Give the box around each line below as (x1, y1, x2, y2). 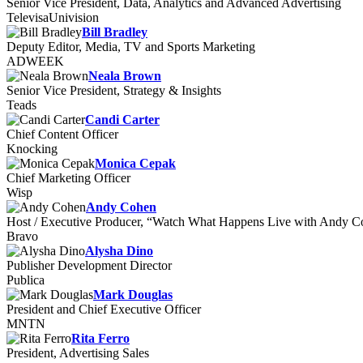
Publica (6, 273, 45, 287)
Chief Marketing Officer (6, 171, 130, 185)
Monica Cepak (95, 156, 176, 170)
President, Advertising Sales (6, 346, 149, 360)
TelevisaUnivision (6, 11, 99, 24)
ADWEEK (6, 54, 64, 68)
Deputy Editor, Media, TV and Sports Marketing (6, 40, 255, 53)
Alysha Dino (85, 244, 153, 258)
